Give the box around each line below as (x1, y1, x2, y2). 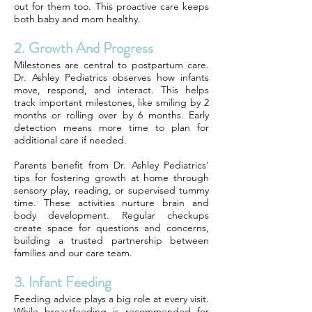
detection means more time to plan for (14, 121, 209, 134)
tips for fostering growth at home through (14, 171, 209, 184)
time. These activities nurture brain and (14, 196, 209, 209)
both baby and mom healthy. (14, 13, 141, 25)
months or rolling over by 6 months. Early (14, 109, 209, 121)
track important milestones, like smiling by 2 (14, 96, 209, 109)
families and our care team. (14, 247, 132, 259)
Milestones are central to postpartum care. (14, 58, 209, 71)
